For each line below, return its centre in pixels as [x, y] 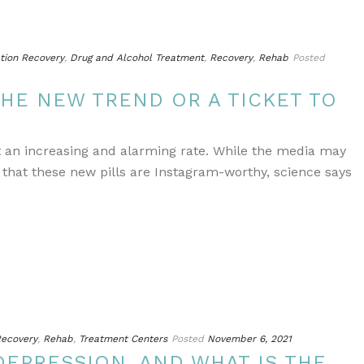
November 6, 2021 [249, 339]
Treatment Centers [123, 339]
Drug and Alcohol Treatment [137, 58]
